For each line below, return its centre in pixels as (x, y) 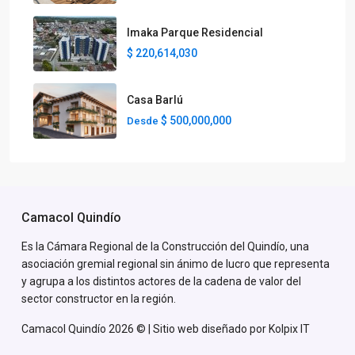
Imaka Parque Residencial (195, 32)
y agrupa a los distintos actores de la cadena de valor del (161, 281)
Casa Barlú (155, 100)
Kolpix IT (289, 329)
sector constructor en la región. (99, 299)
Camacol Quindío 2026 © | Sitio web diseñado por (145, 329)
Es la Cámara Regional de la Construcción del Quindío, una (165, 246)
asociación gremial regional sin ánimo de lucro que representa (176, 264)
